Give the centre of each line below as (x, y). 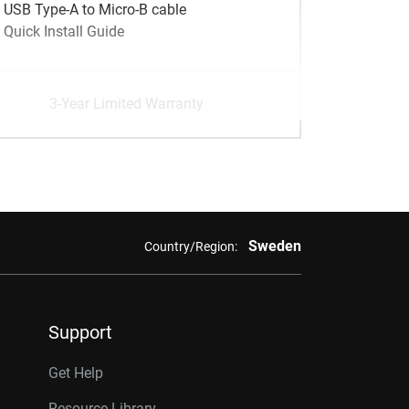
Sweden (274, 246)
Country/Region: (190, 246)
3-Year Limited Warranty (126, 104)
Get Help (76, 373)
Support (80, 332)
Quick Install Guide (64, 31)
